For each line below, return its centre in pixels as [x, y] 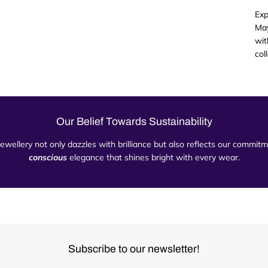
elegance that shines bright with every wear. [153, 157]
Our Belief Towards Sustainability [134, 121]
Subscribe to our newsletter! [134, 249]
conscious [48, 157]
